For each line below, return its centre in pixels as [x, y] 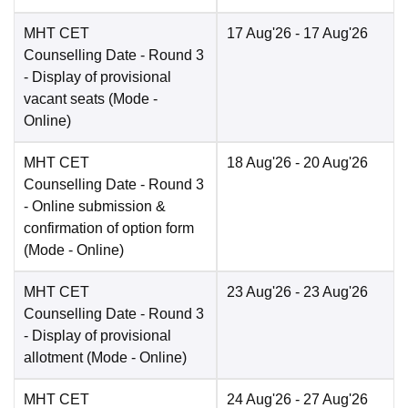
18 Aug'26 [259, 163]
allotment [53, 358]
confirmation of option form [109, 229]
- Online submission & [95, 207]
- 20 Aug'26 [330, 163]
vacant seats [64, 99]
